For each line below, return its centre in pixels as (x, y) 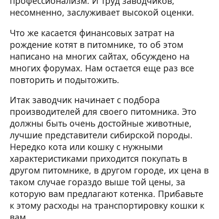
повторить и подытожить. (65, 79)
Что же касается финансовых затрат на (92, 33)
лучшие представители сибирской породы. (101, 135)
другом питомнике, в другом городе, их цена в (109, 170)
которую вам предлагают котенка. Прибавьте (107, 194)
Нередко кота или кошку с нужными (86, 147)
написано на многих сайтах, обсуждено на (100, 56)
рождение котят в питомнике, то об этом (97, 44)
